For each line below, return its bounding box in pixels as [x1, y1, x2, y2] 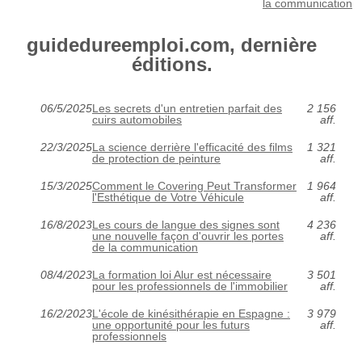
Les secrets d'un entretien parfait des [92, 101, 282, 115]
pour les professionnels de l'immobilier [92, 279, 288, 293]
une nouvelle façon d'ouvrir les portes [92, 229, 284, 242]
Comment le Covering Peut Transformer [92, 179, 297, 192]
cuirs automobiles [92, 112, 182, 126]
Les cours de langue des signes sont [92, 217, 280, 231]
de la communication [92, 240, 198, 254]
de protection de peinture [92, 151, 221, 165]
